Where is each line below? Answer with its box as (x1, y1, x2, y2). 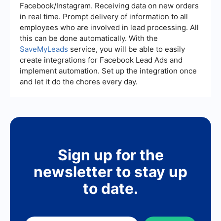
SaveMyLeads (20, 44, 68, 54)
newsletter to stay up (34, 163, 187, 181)
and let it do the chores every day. (20, 77, 138, 87)
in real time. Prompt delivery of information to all (20, 12, 188, 22)
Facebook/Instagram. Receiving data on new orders (20, 1, 199, 11)
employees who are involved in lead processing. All (20, 23, 199, 33)
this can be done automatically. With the (20, 34, 158, 43)
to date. (83, 180, 138, 198)
